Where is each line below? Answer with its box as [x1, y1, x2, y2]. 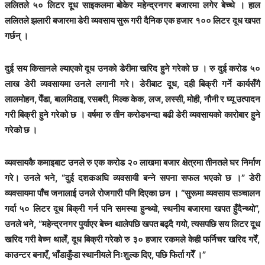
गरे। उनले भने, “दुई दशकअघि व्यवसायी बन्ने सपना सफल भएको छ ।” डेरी [5, 172, 260, 184]
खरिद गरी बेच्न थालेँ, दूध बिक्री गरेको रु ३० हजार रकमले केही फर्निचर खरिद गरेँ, [5, 234, 260, 245]
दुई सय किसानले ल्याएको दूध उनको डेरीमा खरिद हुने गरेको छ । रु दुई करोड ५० [5, 62, 260, 74]
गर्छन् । [5, 30, 28, 41]
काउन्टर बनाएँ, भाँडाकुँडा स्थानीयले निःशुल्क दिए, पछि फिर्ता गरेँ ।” [5, 249, 206, 261]
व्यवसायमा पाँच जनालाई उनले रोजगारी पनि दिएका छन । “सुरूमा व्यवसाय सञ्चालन [5, 188, 260, 199]
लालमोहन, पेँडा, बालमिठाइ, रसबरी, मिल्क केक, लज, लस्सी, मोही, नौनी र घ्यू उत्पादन [5, 93, 260, 105]
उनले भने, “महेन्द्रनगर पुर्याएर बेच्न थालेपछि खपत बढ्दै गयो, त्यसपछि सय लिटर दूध [5, 218, 260, 230]
